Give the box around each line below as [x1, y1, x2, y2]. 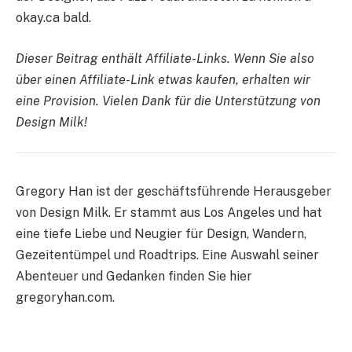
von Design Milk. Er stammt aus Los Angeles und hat [16, 204, 322, 220]
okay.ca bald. [16, 10, 91, 26]
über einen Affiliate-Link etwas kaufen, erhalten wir [16, 72, 310, 88]
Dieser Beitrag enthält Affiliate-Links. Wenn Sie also [16, 51, 314, 67]
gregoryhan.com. [16, 289, 115, 305]
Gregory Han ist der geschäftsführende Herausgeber [16, 183, 332, 199]
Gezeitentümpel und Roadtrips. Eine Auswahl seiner [16, 247, 319, 262]
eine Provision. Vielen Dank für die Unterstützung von [16, 93, 321, 109]
